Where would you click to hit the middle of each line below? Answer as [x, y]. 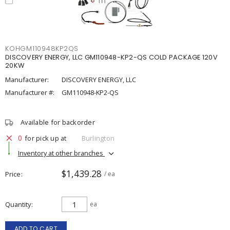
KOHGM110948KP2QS [42, 49]
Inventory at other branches [61, 153]
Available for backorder [58, 122]
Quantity [18, 204]
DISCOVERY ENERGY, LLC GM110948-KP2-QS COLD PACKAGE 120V [111, 57]
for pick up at [46, 138]
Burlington [98, 138]
